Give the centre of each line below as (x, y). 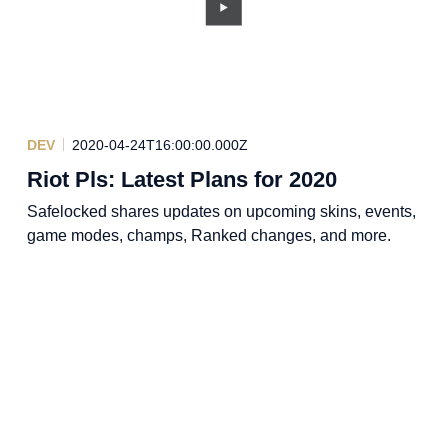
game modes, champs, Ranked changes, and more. (208, 235)
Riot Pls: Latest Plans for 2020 (181, 179)
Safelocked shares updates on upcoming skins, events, (221, 211)
